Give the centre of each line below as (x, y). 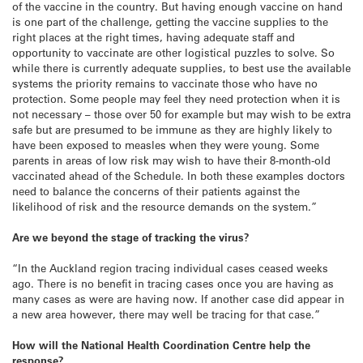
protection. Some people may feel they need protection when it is (176, 98)
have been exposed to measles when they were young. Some (166, 144)
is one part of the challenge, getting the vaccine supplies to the (170, 21)
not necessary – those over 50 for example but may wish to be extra (181, 113)
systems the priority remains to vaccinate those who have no (165, 83)
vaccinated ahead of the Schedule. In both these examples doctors (179, 175)
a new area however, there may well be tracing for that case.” (166, 314)
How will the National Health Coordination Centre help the (161, 345)
